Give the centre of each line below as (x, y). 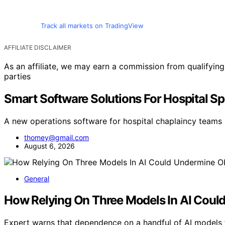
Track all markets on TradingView (92, 26)
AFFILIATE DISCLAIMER (38, 48)
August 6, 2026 (49, 146)
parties (17, 77)
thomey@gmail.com (57, 137)
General (37, 179)
